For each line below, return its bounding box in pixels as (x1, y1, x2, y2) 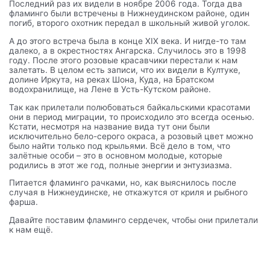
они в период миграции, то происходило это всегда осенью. (9, 111, 255, 122)
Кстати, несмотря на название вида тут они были (9, 121, 210, 131)
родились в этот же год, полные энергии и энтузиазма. (9, 160, 235, 170)
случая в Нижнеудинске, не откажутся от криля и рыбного (9, 187, 248, 198)
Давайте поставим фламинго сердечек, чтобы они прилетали (9, 215, 259, 225)
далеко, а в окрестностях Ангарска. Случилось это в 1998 (9, 46, 246, 56)
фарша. (9, 197, 41, 207)
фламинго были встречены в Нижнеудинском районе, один (9, 8, 250, 19)
